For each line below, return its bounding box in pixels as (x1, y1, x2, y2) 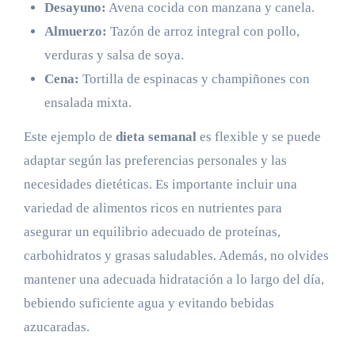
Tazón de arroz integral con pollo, (106, 24, 300, 40)
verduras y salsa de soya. (44, 48, 184, 63)
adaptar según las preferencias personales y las (23, 153, 287, 169)
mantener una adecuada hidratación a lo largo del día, (23, 272, 324, 288)
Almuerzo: (44, 24, 107, 40)
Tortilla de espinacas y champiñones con (78, 71, 310, 87)
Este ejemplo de (23, 129, 116, 145)
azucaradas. (23, 319, 90, 335)
